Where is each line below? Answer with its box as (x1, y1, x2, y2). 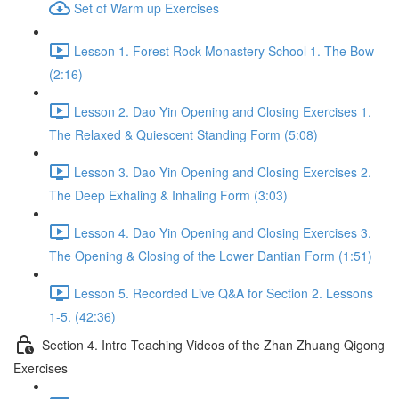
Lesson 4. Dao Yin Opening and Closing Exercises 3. (74, 223, 371, 241)
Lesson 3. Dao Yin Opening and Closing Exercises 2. (74, 162, 371, 181)
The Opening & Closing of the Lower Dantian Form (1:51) (49, 247, 372, 265)
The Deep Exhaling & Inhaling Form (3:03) (49, 186, 288, 204)
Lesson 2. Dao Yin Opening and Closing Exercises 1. (74, 102, 371, 120)
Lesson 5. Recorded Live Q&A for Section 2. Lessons (74, 283, 373, 302)
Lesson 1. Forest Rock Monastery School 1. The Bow (74, 41, 374, 60)
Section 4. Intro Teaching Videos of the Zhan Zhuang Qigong (42, 335, 385, 354)
